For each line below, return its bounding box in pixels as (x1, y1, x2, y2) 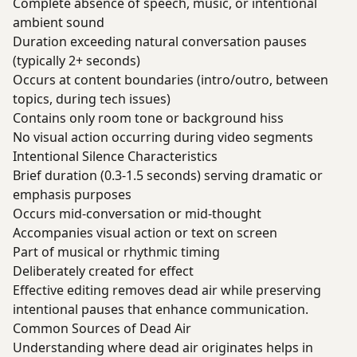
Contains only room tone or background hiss (13, 109, 284, 127)
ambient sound (13, 14, 104, 31)
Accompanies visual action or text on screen (13, 224, 277, 241)
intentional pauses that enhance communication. (13, 300, 308, 318)
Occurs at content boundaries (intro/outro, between (13, 71, 328, 88)
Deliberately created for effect (13, 262, 194, 280)
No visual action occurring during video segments (13, 128, 313, 146)
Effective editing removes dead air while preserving (13, 281, 321, 299)
